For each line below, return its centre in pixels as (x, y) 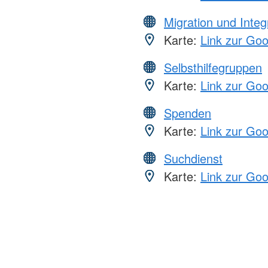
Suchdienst (193, 159)
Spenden (188, 113)
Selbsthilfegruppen (213, 68)
